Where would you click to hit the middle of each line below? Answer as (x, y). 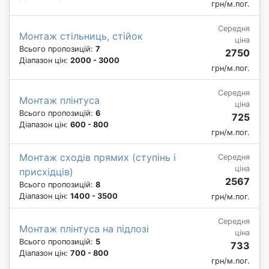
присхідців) (46, 171)
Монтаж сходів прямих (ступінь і (98, 157)
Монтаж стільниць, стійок (81, 36)
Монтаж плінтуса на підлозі (84, 228)
